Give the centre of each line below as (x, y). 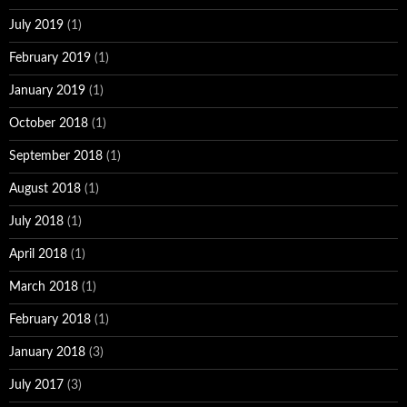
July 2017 (36, 385)
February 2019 (50, 58)
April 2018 (38, 254)
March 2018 (44, 287)
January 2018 (47, 352)
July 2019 (36, 25)
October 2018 (49, 123)
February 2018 (50, 319)
